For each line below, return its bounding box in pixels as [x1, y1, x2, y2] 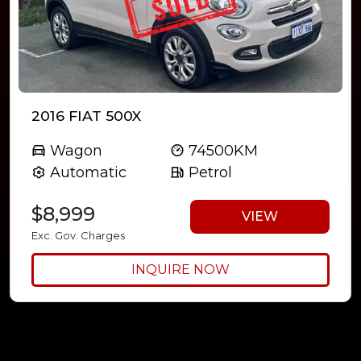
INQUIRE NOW [131, 262, 230, 278]
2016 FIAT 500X [31, 107, 141, 125]
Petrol [184, 164, 232, 182]
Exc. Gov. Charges [31, 229, 125, 243]
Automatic [46, 164, 127, 182]
